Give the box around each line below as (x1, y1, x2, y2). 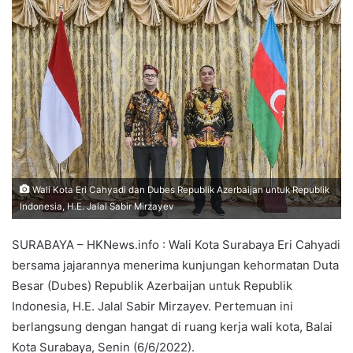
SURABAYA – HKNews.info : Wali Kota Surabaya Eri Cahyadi (12, 236, 340, 252)
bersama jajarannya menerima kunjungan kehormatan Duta (12, 257, 339, 273)
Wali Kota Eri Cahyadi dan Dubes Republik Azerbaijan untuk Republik (30, 184, 329, 195)
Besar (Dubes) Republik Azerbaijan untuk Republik (12, 277, 292, 293)
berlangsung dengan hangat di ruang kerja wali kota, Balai (12, 318, 333, 334)
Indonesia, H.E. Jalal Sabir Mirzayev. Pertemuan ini (12, 298, 293, 314)
